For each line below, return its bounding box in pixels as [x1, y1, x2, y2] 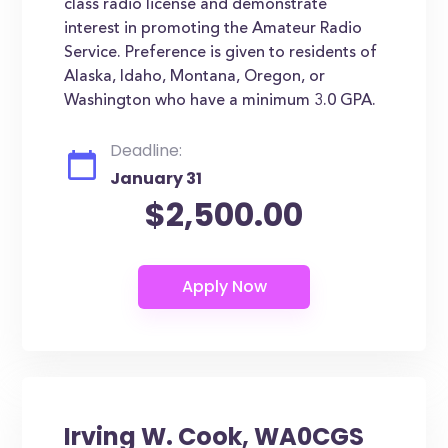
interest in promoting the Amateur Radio [64, 21, 363, 37]
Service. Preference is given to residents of [64, 45, 378, 61]
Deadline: [110, 139, 183, 162]
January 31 [110, 167, 203, 190]
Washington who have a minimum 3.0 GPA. [64, 93, 377, 109]
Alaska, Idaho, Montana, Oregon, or [64, 69, 326, 85]
